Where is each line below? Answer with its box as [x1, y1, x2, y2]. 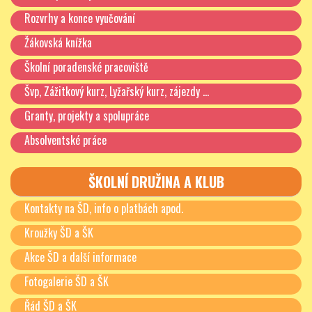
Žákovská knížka [24, 34, 92, 51]
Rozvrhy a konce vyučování [24, 10, 135, 26]
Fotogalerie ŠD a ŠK [24, 273, 109, 290]
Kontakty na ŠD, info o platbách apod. [24, 200, 183, 217]
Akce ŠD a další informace [24, 249, 136, 265]
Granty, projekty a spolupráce [24, 107, 149, 124]
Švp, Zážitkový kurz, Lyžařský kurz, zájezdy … [24, 83, 209, 100]
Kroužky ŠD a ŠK [24, 224, 93, 241]
